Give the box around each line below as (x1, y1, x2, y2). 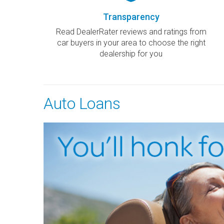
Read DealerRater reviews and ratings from (55, 27, 206, 37)
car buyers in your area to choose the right (56, 38, 205, 48)
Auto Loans (43, 94, 120, 113)
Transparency (102, 11, 159, 22)
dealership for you (99, 49, 162, 59)
